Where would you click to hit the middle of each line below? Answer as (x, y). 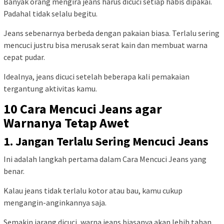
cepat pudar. (24, 57)
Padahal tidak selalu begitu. (50, 14)
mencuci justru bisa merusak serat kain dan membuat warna (105, 45)
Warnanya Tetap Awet (66, 123)
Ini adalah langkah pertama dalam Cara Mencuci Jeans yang (105, 159)
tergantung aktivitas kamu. (50, 89)
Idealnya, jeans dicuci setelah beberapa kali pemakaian (96, 77)
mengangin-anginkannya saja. (55, 203)
